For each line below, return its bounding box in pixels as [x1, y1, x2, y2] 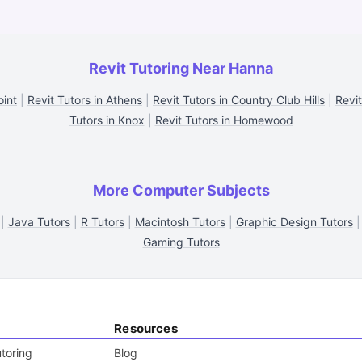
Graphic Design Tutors [235, 215, 353, 229]
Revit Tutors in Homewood [154, 113, 293, 127]
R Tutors [80, 215, 124, 229]
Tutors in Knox [69, 113, 145, 127]
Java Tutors [7, 215, 70, 229]
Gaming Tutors [142, 235, 220, 249]
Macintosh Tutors [134, 215, 225, 229]
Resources [114, 321, 178, 336]
